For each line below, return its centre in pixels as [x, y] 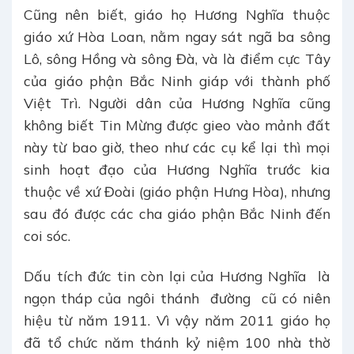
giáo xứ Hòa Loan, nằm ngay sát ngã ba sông [177, 36]
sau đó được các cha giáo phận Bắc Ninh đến [177, 213]
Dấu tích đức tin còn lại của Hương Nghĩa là [177, 275]
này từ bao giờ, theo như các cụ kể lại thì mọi [177, 147]
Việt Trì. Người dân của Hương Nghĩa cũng [177, 103]
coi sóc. [47, 235]
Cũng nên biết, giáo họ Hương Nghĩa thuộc [177, 14]
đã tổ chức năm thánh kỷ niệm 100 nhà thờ [177, 342]
